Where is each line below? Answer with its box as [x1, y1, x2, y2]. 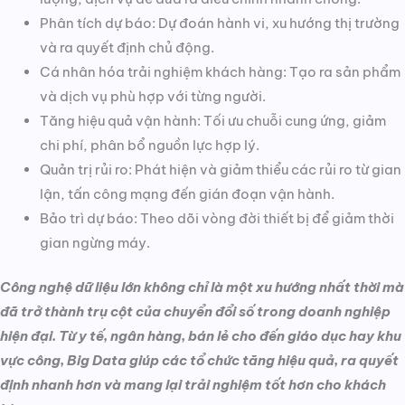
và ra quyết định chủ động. [39, 39, 214, 57]
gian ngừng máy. [39, 234, 150, 252]
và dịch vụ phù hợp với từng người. [39, 88, 266, 106]
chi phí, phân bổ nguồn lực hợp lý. [39, 137, 259, 155]
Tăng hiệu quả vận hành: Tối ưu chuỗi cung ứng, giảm [39, 112, 386, 130]
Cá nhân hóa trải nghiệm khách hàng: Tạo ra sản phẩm [39, 63, 400, 81]
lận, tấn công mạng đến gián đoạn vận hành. [39, 185, 334, 203]
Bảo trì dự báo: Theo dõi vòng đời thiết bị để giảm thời [39, 210, 394, 228]
